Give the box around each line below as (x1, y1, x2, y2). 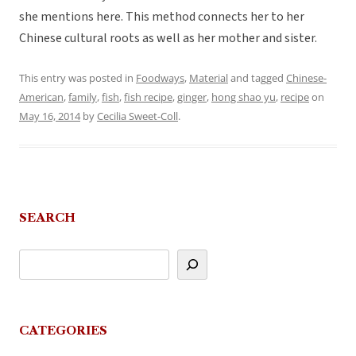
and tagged (228, 71, 286, 86)
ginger (177, 90, 207, 105)
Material (189, 71, 228, 86)
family (68, 90, 97, 105)
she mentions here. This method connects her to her (19, 8, 304, 26)
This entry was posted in (19, 71, 136, 86)
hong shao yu (211, 90, 276, 105)
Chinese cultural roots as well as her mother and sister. (19, 29, 317, 48)
